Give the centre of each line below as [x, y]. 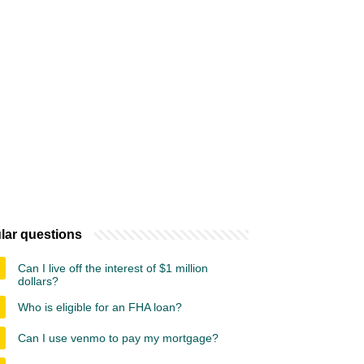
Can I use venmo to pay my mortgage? [118, 338]
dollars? [38, 281]
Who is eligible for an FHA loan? [100, 307]
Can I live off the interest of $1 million [113, 268]
